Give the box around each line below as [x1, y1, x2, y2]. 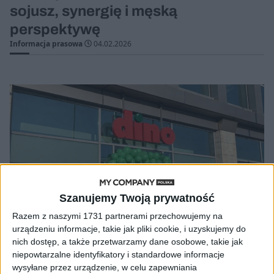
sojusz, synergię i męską [10, 2, 177, 19]
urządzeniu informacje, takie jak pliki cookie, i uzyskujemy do [12, 223, 246, 234]
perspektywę [10, 21, 100, 37]
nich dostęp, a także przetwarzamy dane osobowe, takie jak [12, 236, 243, 246]
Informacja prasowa [10, 38, 83, 49]
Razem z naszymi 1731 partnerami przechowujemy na [12, 210, 223, 221]
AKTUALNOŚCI [10, 258, 62, 267]
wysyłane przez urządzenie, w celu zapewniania [12, 262, 197, 272]
